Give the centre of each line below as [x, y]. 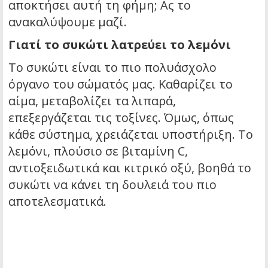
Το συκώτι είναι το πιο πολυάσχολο [112, 68]
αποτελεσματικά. [57, 202]
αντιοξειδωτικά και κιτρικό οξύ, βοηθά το [130, 168]
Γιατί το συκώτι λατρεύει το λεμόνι [120, 45]
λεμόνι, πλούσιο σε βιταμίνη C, [98, 151]
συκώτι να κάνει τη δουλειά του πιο [112, 185]
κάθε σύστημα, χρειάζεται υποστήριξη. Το [131, 135]
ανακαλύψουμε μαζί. [68, 22]
